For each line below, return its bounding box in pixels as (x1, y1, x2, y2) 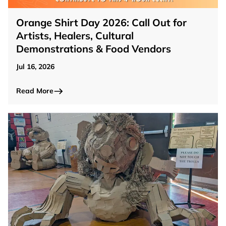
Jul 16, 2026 (16, 62, 54, 72)
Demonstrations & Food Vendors (16, 42, 171, 55)
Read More (16, 86, 53, 96)
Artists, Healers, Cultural (16, 29, 134, 42)
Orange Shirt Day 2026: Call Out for (16, 16, 187, 29)
